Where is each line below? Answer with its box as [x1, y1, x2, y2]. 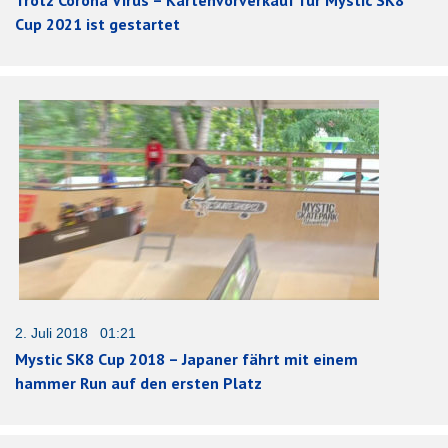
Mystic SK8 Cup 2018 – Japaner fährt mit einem [15, 348, 358, 369]
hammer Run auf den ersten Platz [15, 372, 262, 393]
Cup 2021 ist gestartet [15, 13, 180, 34]
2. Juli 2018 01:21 [15, 324, 136, 341]
